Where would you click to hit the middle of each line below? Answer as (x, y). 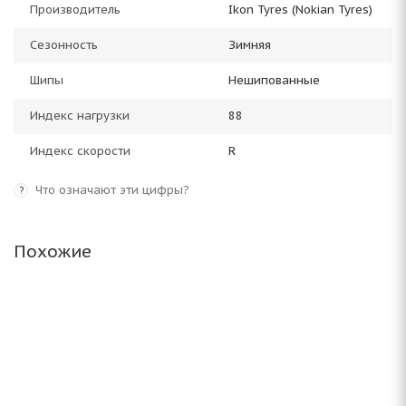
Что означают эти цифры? (112, 190)
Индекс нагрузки (80, 116)
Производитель (75, 10)
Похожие (53, 251)
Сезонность (64, 45)
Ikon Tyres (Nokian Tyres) (300, 10)
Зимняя (250, 45)
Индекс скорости (80, 151)
